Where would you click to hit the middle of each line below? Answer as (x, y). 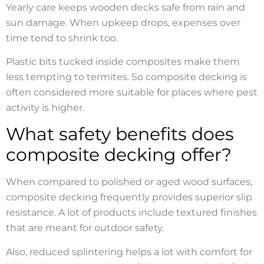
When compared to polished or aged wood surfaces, (129, 182)
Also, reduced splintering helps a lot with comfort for (129, 252)
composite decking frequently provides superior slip (129, 197)
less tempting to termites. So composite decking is (126, 77)
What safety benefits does (120, 134)
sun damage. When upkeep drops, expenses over (123, 22)
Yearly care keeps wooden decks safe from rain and (126, 7)
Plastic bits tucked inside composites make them (123, 62)
